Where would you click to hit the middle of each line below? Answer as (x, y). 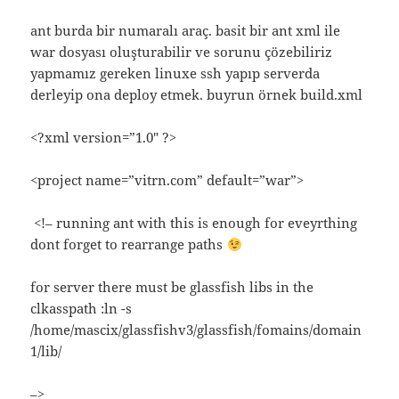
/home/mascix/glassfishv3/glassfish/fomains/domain (196, 330)
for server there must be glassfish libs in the (172, 287)
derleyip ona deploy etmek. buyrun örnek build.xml (197, 95)
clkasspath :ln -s (81, 309)
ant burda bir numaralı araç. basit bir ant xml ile (186, 31)
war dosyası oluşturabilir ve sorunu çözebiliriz (182, 52)
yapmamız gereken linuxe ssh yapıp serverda (175, 73)
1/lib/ (46, 351)
